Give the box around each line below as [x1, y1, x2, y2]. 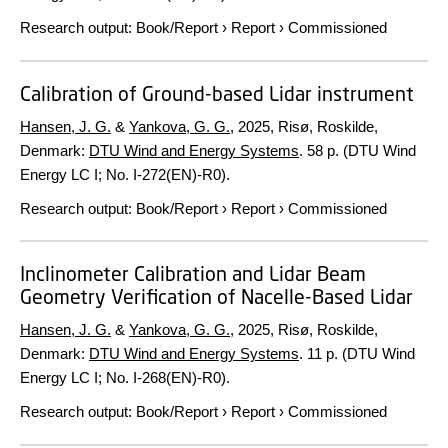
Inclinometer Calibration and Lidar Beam [20, 262, 366, 285]
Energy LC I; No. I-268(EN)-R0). [20, 369, 230, 386]
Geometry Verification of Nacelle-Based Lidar [20, 285, 413, 308]
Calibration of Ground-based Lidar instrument [20, 81, 414, 105]
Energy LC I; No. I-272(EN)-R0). [20, 165, 230, 183]
